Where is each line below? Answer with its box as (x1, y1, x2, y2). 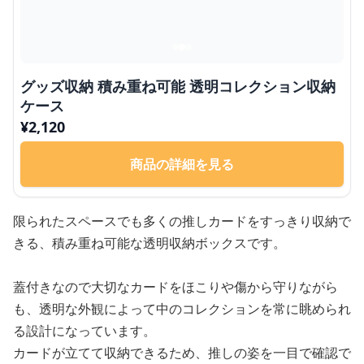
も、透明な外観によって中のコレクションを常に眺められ (13, 299, 351, 318)
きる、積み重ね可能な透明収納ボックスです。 (13, 233, 286, 252)
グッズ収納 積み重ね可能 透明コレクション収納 (20, 76, 336, 96)
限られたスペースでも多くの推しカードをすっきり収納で (13, 211, 351, 230)
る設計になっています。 (13, 321, 156, 340)
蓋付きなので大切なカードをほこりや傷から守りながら (13, 277, 338, 296)
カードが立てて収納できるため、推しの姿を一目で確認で (13, 343, 351, 362)
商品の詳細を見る (130, 154, 234, 173)
